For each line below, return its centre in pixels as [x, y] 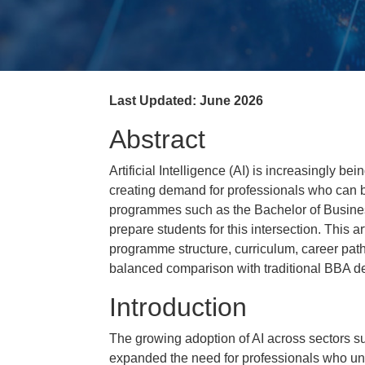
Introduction [178, 307]
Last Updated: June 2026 [186, 101]
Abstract [157, 139]
